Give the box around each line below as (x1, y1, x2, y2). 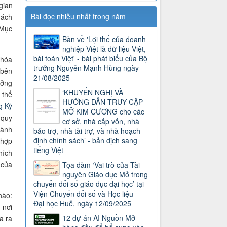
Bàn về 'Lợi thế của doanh (62, 34, 146, 45)
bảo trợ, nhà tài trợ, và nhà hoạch (33, 126, 141, 136)
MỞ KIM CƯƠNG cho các (62, 106, 145, 117)
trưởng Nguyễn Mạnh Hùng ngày (33, 63, 139, 73)
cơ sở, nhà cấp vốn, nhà (62, 116, 140, 127)
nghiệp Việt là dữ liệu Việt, (62, 44, 146, 54)
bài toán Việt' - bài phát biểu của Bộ (33, 53, 148, 64)
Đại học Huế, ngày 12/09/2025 (33, 198, 132, 209)
